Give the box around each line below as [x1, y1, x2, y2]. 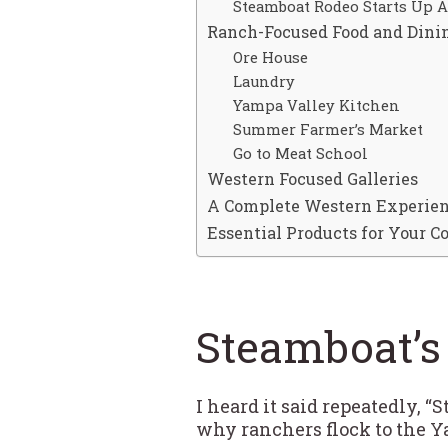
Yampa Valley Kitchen [232, 95, 400, 115]
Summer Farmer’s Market [232, 119, 423, 139]
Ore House [232, 47, 308, 67]
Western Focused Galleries [207, 167, 418, 189]
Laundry [232, 71, 295, 91]
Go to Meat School [232, 143, 368, 163]
